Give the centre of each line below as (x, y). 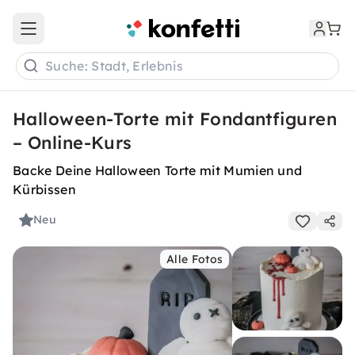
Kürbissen (44, 189)
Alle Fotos (195, 259)
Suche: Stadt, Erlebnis (115, 66)
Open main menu (74, 35)
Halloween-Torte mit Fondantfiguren (175, 119)
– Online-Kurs (73, 143)
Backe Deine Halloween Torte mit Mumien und (158, 170)
